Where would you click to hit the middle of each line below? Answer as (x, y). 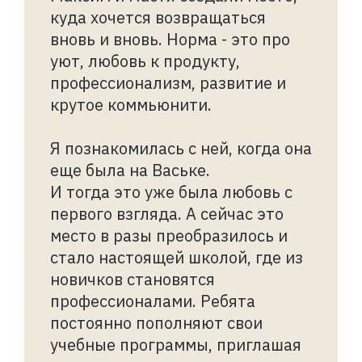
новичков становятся (133, 279)
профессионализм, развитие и (168, 82)
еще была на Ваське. (130, 170)
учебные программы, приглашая (176, 344)
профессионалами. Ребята (153, 301)
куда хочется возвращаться (158, 17)
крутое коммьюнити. (131, 104)
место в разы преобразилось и (169, 235)
